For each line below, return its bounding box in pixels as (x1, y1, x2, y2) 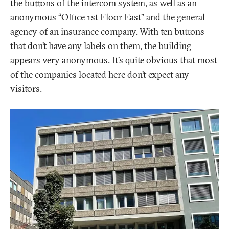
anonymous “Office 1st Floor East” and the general (10, 11, 205, 24)
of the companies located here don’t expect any (10, 68, 189, 81)
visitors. (10, 83, 42, 95)
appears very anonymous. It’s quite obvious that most (10, 54, 217, 66)
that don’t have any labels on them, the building (10, 40, 191, 52)
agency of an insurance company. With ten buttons (10, 26, 204, 38)
